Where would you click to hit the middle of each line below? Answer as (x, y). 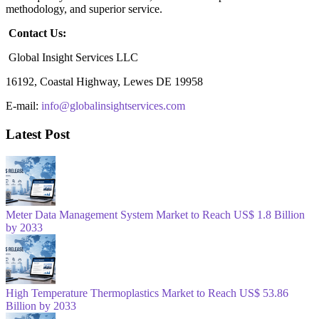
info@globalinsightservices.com (113, 106)
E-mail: (23, 106)
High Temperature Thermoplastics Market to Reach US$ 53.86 (147, 293)
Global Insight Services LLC (72, 58)
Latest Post (38, 134)
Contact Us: (37, 33)
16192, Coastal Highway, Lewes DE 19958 (104, 82)
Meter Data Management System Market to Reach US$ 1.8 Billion (155, 214)
